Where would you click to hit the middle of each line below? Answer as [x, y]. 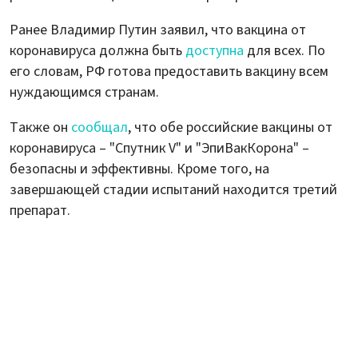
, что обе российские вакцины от [230, 127]
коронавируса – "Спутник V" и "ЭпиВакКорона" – [159, 148]
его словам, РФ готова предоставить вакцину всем [169, 71]
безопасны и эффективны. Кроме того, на [139, 169]
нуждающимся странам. [84, 92]
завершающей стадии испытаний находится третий [173, 189]
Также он [40, 127]
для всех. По [284, 50]
